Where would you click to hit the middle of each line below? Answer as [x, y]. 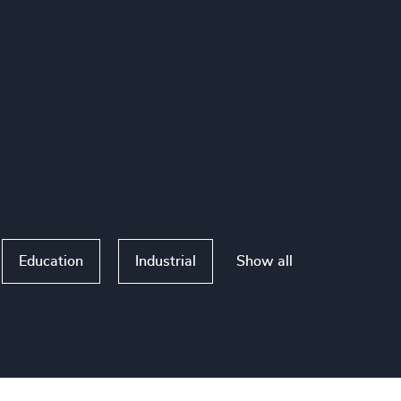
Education [51, 261]
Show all [264, 261]
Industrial [166, 261]
